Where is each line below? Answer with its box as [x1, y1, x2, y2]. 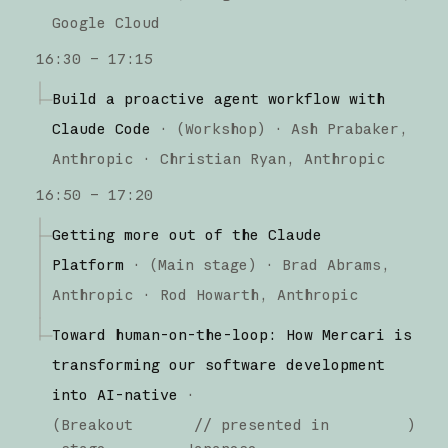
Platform [51, 254, 124, 274]
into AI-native [51, 384, 178, 404]
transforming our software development [51, 354, 385, 374]
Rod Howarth [159, 284, 259, 304]
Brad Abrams [281, 254, 381, 274]
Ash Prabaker [290, 118, 399, 138]
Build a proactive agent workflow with [51, 88, 385, 108]
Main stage [157, 254, 248, 274]
